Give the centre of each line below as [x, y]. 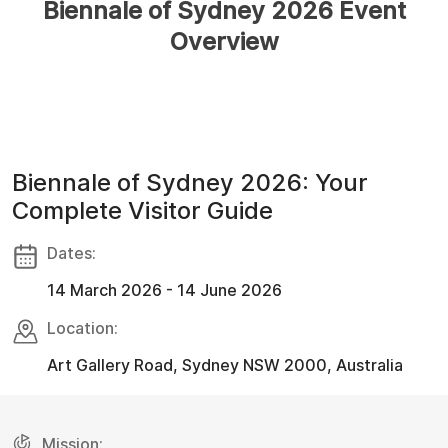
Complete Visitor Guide [142, 210]
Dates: [71, 252]
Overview [224, 41]
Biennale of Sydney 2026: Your [190, 182]
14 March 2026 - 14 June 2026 [164, 289]
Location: [82, 327]
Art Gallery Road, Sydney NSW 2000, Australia [225, 364]
